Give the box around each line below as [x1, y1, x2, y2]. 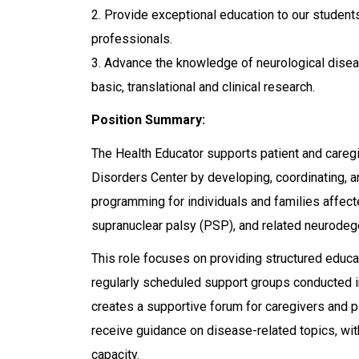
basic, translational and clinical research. [91, 79, 318, 95]
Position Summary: [91, 112, 205, 128]
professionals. [91, 31, 172, 47]
